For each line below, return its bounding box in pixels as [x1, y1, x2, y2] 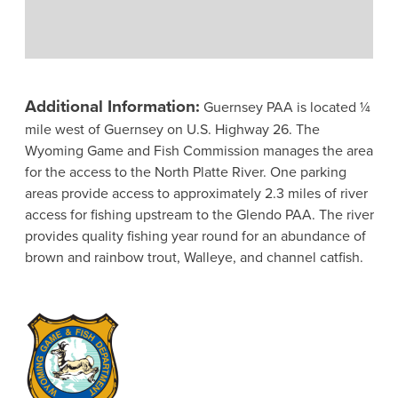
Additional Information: [24, 92, 200, 119]
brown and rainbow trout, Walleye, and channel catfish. [24, 246, 363, 267]
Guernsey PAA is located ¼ [199, 96, 370, 117]
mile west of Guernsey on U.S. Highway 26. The [24, 118, 320, 139]
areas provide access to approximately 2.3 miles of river [24, 182, 368, 203]
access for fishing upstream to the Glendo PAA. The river [24, 203, 374, 225]
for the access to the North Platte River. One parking [24, 161, 346, 182]
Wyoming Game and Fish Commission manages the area [24, 139, 373, 161]
